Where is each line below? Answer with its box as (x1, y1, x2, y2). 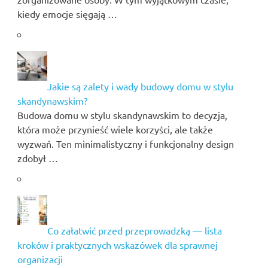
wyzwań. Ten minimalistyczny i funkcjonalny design (17, 137, 234, 150)
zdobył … (17, 151, 58, 164)
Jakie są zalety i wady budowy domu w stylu (47, 80, 233, 92)
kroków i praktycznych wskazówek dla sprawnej (17, 238, 218, 251)
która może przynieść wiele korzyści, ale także (17, 123, 213, 135)
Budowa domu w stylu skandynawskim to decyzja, (17, 108, 227, 121)
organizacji (17, 252, 63, 265)
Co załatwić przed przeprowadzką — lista (47, 224, 222, 236)
